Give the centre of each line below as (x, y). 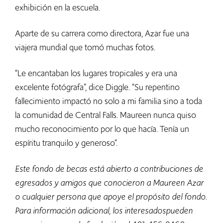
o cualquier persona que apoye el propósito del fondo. (111, 197)
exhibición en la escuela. (58, 8)
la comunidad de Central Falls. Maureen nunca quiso (106, 115)
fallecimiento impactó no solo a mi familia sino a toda (109, 101)
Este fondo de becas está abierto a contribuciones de (109, 169)
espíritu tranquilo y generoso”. (67, 143)
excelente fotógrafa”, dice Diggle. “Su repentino (97, 87)
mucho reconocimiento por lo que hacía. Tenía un (102, 129)
